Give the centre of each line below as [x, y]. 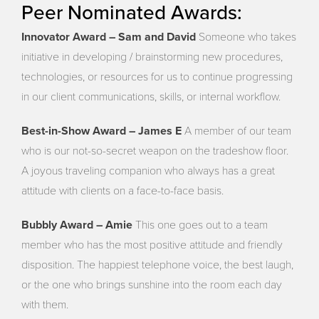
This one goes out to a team [200, 225]
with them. [45, 304]
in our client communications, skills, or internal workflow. [151, 96]
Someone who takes [246, 37]
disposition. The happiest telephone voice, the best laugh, [158, 265]
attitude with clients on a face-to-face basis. [123, 190]
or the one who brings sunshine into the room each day [152, 284]
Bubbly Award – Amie [77, 225]
